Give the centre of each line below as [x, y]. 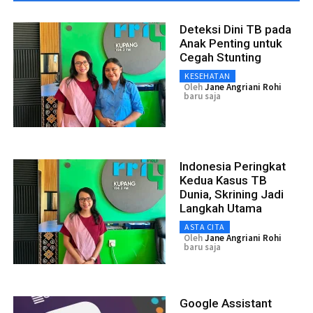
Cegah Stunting [220, 57]
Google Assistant [226, 303]
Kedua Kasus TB [223, 180]
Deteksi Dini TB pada [235, 29]
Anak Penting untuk [231, 43]
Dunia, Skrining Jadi [232, 194]
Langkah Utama [221, 208]
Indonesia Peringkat [233, 166]
